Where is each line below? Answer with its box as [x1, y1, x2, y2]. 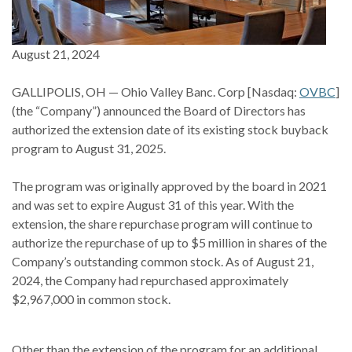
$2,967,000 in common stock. [12, 291, 170, 306]
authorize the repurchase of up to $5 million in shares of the [12, 235, 327, 250]
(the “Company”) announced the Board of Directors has [12, 103, 306, 118]
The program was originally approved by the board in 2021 [12, 178, 327, 193]
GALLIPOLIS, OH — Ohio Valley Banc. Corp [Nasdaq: [12, 84, 299, 99]
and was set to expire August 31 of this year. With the [12, 197, 294, 212]
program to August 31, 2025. [12, 141, 166, 156]
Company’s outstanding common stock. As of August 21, [12, 254, 313, 269]
